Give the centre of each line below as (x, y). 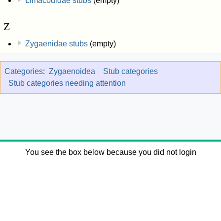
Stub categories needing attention (67, 83)
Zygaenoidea (72, 72)
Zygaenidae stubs (56, 43)
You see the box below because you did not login (110, 152)
